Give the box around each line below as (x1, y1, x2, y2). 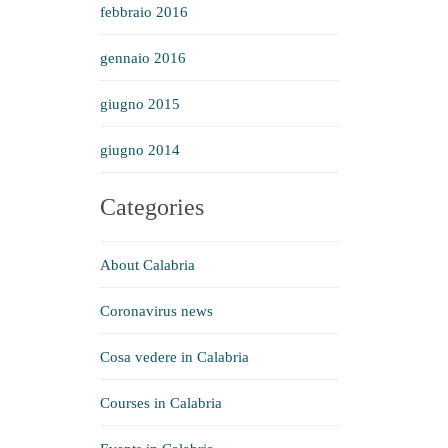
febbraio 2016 (100, 4, 188, 20)
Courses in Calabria (100, 395, 222, 411)
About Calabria (100, 257, 195, 273)
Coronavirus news (100, 303, 213, 319)
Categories (100, 194, 204, 220)
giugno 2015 (100, 96, 180, 112)
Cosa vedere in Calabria (100, 349, 249, 365)
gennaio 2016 (100, 50, 186, 66)
